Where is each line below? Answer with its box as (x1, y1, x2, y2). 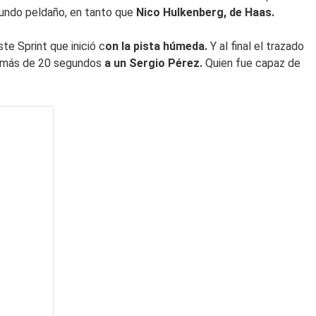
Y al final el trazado (207, 39, 304, 53)
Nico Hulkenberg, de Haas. (136, 5, 274, 19)
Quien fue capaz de (202, 56, 300, 70)
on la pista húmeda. (105, 39, 207, 53)
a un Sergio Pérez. (104, 56, 202, 70)
